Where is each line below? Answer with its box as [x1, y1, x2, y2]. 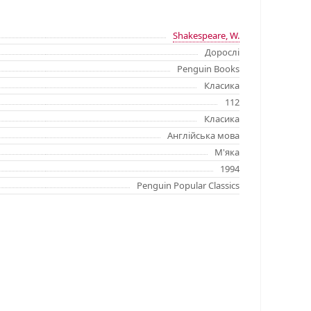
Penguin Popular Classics [137, 179, 239, 192]
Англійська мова [167, 129, 239, 142]
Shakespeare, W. [173, 29, 239, 42]
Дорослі [205, 46, 239, 59]
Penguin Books [177, 62, 239, 76]
